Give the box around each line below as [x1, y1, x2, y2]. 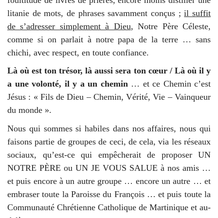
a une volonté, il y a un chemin [7, 79, 128, 89]
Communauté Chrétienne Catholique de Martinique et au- [7, 202, 211, 212]
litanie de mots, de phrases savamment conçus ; [7, 8, 184, 18]
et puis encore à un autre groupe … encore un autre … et [7, 176, 211, 186]
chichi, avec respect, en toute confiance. [7, 47, 149, 57]
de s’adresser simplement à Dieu [7, 21, 131, 31]
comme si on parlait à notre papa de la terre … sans [7, 34, 211, 44]
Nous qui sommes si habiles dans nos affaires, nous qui [7, 123, 211, 133]
